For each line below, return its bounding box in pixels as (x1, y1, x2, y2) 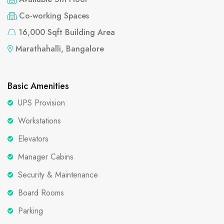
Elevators (18, 133, 48, 144)
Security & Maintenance (18, 169, 98, 180)
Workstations (18, 115, 61, 126)
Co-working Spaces (19, 10, 89, 21)
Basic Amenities (7, 79, 69, 92)
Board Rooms (18, 187, 64, 198)
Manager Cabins (18, 151, 73, 162)
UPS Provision (18, 97, 65, 108)
